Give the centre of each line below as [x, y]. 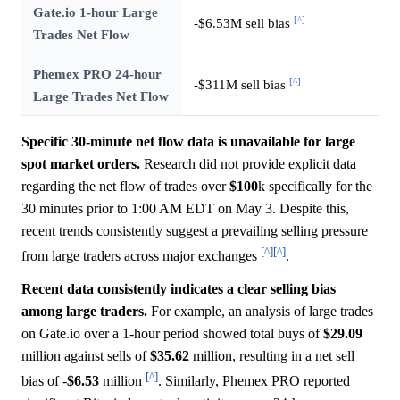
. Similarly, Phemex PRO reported [254, 381]
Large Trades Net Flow [100, 96]
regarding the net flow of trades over [125, 186]
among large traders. [84, 312]
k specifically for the [315, 186]
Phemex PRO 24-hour [97, 73]
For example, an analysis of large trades [260, 312]
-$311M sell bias [241, 84]
